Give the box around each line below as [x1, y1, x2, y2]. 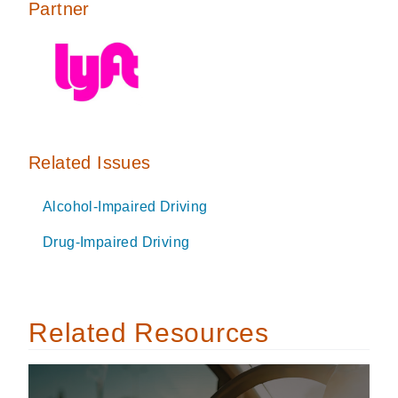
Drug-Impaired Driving [43, 234, 190, 250]
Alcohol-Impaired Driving [43, 198, 208, 214]
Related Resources [28, 317, 269, 347]
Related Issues [28, 152, 151, 172]
